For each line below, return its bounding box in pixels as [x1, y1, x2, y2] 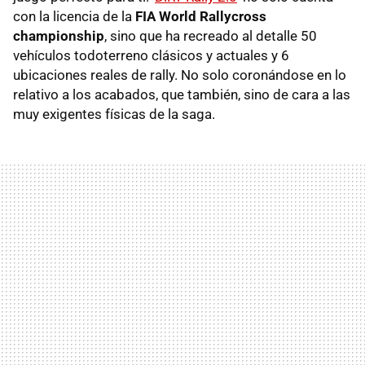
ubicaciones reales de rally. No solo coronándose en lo [13, 66, 346, 83]
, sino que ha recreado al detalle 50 [104, 27, 317, 44]
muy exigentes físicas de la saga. [13, 105, 215, 122]
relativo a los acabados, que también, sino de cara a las [13, 86, 350, 103]
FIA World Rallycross [135, 7, 266, 24]
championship [13, 27, 104, 44]
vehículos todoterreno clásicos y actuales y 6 [13, 46, 289, 64]
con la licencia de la [13, 7, 135, 24]
